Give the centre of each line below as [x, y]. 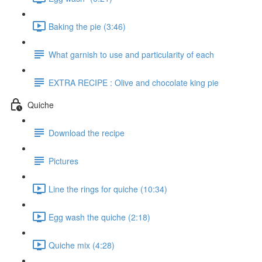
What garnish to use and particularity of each [131, 54]
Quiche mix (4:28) [82, 245]
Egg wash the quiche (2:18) [99, 217]
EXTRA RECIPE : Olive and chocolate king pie [134, 82]
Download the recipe [87, 132]
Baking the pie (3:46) [87, 26]
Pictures [63, 161]
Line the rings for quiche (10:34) [108, 189]
